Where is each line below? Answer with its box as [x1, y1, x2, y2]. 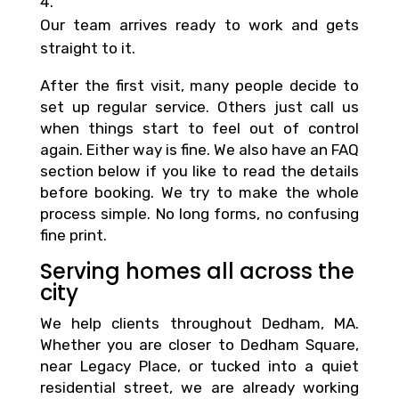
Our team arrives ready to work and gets [39, 15, 360, 34]
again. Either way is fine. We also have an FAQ [39, 140, 360, 159]
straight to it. [39, 38, 135, 57]
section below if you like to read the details [39, 161, 360, 180]
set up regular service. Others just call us [39, 97, 360, 116]
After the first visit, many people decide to [39, 76, 360, 94]
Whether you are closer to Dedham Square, [39, 335, 360, 354]
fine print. [39, 225, 107, 244]
